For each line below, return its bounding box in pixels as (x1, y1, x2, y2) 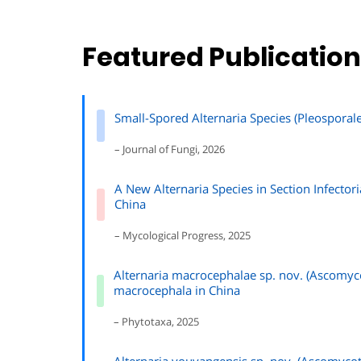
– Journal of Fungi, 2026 (114, 142, 225, 156)
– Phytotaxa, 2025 (113, 314, 199, 329)
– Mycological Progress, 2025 (114, 228, 251, 243)
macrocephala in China (113, 282, 240, 298)
